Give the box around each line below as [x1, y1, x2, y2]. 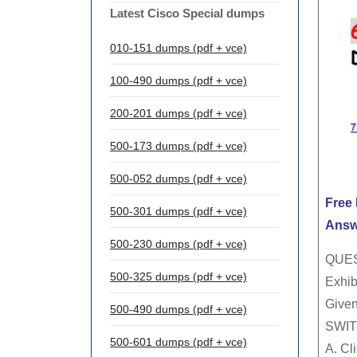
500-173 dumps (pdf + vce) [110, 139, 247, 152]
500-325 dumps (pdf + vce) [110, 270, 247, 283]
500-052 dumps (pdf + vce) [110, 172, 247, 185]
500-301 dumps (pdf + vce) [110, 205, 247, 218]
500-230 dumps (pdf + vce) [110, 237, 247, 250]
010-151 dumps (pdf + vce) [110, 41, 247, 54]
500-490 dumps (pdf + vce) [110, 303, 247, 316]
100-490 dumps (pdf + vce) [110, 74, 247, 87]
